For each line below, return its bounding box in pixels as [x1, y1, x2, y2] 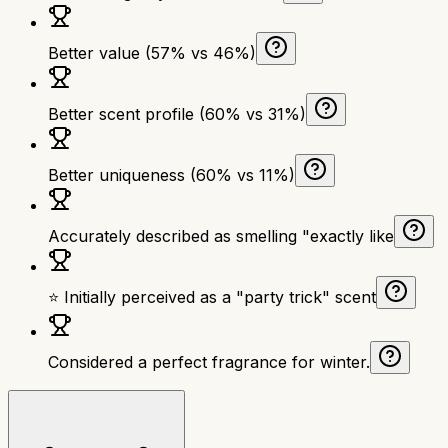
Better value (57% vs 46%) [48, 42, 256, 63]
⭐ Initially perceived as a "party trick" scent [48, 286, 376, 307]
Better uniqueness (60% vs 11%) [48, 164, 295, 185]
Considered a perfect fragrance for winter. [48, 351, 370, 372]
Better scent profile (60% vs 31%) [48, 103, 306, 124]
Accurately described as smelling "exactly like [48, 225, 394, 246]
